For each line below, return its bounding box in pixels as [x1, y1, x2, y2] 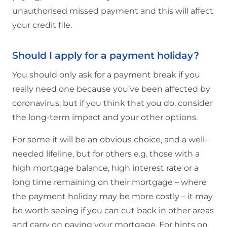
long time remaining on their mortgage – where [12, 177, 207, 187]
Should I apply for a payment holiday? [12, 49, 199, 62]
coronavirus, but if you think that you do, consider [12, 98, 213, 108]
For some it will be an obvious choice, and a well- [12, 135, 208, 144]
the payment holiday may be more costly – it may [12, 192, 213, 201]
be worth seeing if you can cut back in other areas [12, 206, 214, 215]
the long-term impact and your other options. [12, 112, 198, 122]
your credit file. [12, 20, 72, 30]
